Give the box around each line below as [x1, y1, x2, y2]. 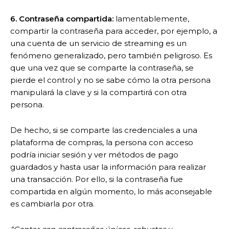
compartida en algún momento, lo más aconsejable [10, 186, 212, 196]
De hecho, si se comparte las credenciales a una [10, 125, 197, 135]
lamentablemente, [113, 13, 189, 24]
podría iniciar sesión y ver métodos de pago [10, 149, 178, 159]
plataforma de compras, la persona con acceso [10, 137, 193, 147]
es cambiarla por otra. [10, 198, 95, 209]
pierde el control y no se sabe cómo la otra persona [10, 75, 211, 85]
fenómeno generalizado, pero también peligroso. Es [10, 50, 212, 60]
